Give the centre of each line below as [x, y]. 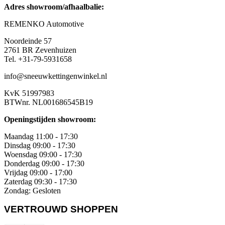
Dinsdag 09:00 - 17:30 [40, 145]
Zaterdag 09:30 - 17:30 [40, 181]
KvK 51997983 [29, 93]
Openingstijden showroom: [50, 119]
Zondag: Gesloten [32, 190]
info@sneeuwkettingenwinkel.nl [55, 76]
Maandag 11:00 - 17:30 [41, 136]
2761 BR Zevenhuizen [40, 50]
